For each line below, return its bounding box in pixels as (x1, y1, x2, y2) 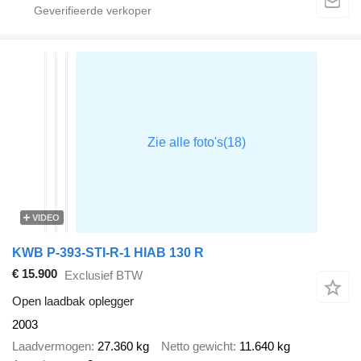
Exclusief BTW (64, 268, 143, 282)
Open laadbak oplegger (12, 294, 134, 309)
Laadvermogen (12, 338, 91, 353)
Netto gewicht (161, 338, 233, 353)
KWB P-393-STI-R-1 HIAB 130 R (12, 246, 204, 260)
